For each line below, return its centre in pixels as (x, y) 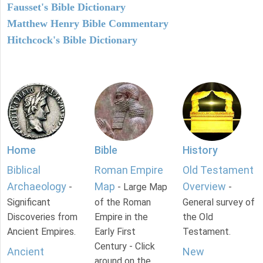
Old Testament (218, 170)
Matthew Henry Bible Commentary (88, 23)
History (200, 150)
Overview (204, 186)
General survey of (218, 202)
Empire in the (122, 217)
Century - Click (125, 246)
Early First (115, 231)
